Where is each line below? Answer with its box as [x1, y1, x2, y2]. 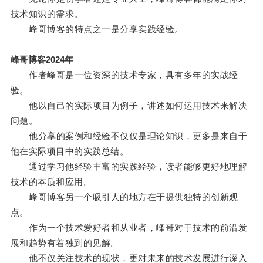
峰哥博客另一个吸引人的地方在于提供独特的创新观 [10, 192, 238, 203]
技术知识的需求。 [10, 9, 83, 19]
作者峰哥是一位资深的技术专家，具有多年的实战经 [10, 70, 238, 80]
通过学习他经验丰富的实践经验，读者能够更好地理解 [10, 161, 248, 172]
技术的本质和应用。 [10, 177, 93, 187]
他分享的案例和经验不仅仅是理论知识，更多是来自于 [10, 131, 248, 141]
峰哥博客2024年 [10, 55, 73, 65]
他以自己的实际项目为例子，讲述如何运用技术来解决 [10, 100, 248, 111]
